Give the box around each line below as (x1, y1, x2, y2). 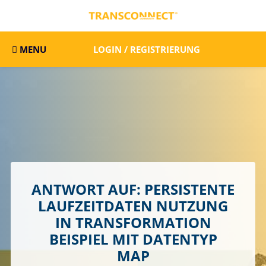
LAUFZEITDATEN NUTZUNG (38, 196, 228, 216)
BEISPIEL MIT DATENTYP (49, 229, 217, 249)
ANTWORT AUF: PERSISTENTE (31, 179, 235, 199)
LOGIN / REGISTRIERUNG (93, 43, 200, 56)
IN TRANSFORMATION (55, 213, 211, 233)
